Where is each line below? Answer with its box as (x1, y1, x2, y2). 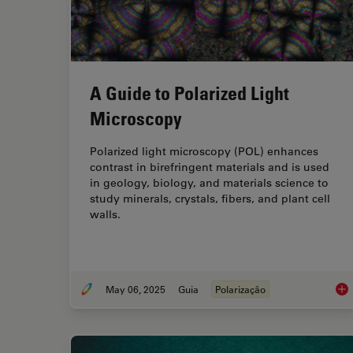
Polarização (215, 283, 266, 296)
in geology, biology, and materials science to (90, 176, 329, 191)
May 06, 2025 (106, 283, 165, 296)
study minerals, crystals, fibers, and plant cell (90, 191, 330, 206)
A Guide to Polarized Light (90, 81, 289, 105)
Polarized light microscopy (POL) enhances (90, 144, 318, 159)
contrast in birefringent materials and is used (90, 160, 329, 175)
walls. (90, 207, 121, 222)
